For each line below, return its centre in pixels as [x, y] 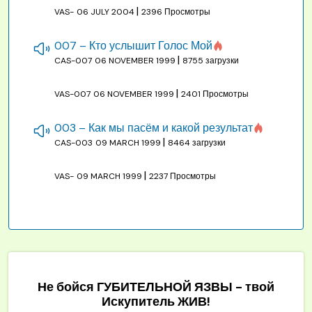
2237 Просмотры [182, 177]
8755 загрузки [211, 61]
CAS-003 [73, 143]
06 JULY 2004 [107, 12]
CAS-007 [73, 61]
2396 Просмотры [176, 12]
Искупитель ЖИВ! [156, 302]
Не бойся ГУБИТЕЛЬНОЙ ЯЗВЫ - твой [156, 287]
